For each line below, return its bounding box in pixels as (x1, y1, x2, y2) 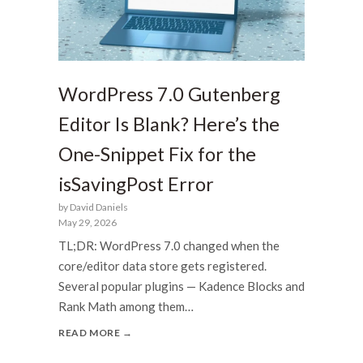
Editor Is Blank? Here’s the (58, 112, 280, 135)
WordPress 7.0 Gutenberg (58, 82, 280, 105)
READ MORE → (58, 327, 133, 340)
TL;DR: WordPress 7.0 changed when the (58, 238, 280, 254)
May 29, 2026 (58, 216, 117, 228)
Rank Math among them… (58, 299, 194, 314)
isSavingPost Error (58, 172, 214, 195)
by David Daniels (58, 200, 128, 213)
